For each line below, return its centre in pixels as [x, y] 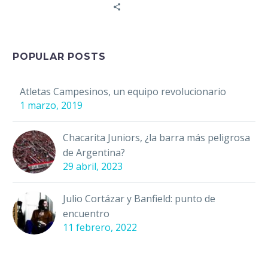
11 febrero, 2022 [100, 228]
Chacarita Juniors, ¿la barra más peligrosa [156, 138]
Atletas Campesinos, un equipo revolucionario [123, 92]
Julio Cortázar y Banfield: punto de [139, 199]
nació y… [31, 39]
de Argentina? [94, 153]
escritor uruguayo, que [64, 24]
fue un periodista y [55, 9]
